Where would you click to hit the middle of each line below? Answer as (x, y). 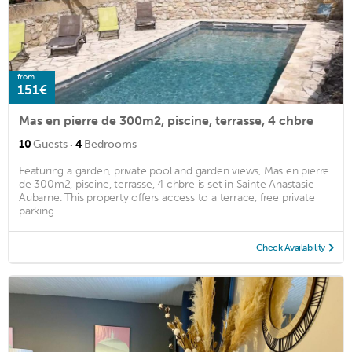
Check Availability (290, 248)
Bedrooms (110, 145)
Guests (50, 145)
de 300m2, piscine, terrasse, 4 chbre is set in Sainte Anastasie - (170, 185)
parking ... (41, 211)
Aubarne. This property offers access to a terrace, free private (167, 198)
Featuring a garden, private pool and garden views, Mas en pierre (174, 171)
